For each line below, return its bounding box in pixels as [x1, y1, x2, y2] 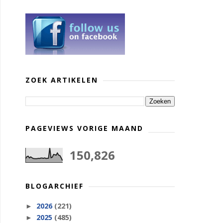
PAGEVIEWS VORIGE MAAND [25, 123, 143, 133]
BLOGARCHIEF [25, 181, 84, 191]
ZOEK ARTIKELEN [25, 75, 98, 85]
